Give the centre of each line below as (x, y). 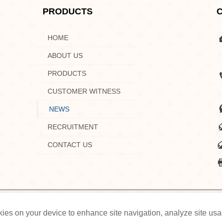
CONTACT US (70, 145)
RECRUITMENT (73, 127)
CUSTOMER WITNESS (84, 91)
